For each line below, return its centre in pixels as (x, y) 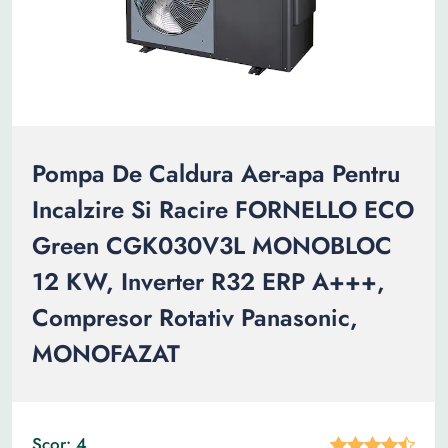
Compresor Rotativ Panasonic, (195, 317)
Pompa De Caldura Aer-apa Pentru (216, 173)
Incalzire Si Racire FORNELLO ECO (223, 209)
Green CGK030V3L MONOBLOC (212, 245)
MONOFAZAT (106, 353)
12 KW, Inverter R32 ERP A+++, (208, 281)
